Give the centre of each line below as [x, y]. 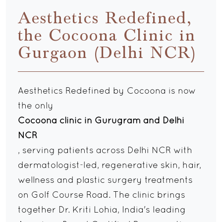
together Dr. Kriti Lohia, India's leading [102, 211]
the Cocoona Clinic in [107, 36]
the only [36, 107]
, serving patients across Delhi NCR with [105, 151]
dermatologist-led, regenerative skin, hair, [110, 166]
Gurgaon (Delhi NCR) [107, 53]
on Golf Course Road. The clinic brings [102, 196]
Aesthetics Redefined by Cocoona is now [107, 92]
